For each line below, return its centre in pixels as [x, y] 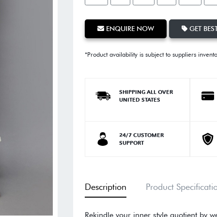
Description [105, 186]
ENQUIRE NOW [129, 28]
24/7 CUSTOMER [141, 135]
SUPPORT [131, 143]
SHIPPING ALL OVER [146, 92]
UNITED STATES [139, 100]
